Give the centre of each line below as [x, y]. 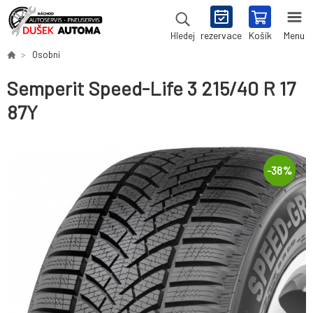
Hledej [182, 36]
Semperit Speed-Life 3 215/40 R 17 [151, 88]
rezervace [221, 35]
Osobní [46, 54]
